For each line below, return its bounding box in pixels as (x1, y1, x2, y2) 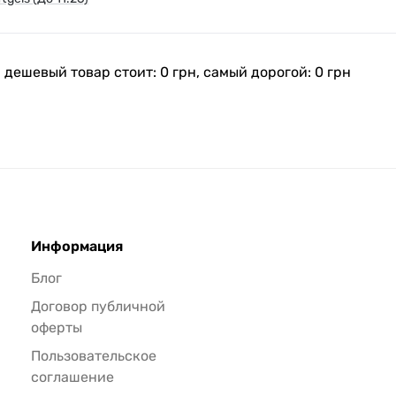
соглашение (30, 369, 114, 386)
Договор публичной (30, 298, 165, 316)
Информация (30, 238, 123, 255)
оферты (30, 319, 82, 337)
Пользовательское (30, 347, 156, 365)
